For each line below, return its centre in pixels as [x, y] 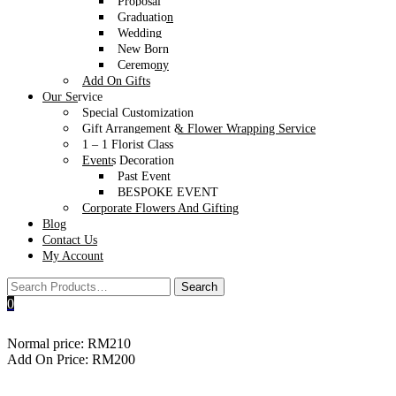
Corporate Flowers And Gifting [160, 208]
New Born [143, 49]
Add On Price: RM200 [71, 360]
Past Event [144, 176]
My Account [73, 256]
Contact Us [70, 240]
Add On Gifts [116, 81]
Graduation [145, 17]
